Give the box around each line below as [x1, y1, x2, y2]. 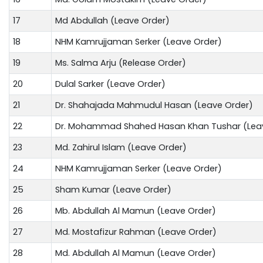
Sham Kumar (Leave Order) [55, 183, 171, 195]
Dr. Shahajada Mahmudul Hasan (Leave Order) [55, 99, 253, 111]
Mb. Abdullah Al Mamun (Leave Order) [55, 204, 216, 217]
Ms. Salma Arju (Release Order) [55, 56, 186, 69]
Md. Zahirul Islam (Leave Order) [55, 141, 187, 153]
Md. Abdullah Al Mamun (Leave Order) [55, 247, 216, 259]
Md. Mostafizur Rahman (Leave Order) [55, 225, 217, 238]
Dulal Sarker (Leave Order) [55, 77, 166, 90]
